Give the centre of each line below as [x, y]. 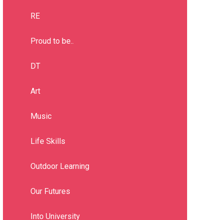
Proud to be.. [52, 41]
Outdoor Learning [60, 166]
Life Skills [48, 141]
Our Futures [50, 192]
